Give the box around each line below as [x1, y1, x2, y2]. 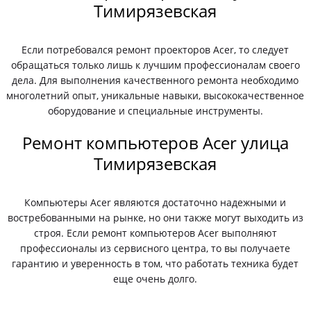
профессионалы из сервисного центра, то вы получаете [20, 242, 291, 255]
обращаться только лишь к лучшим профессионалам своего [10, 58, 300, 72]
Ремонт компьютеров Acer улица [22, 131, 289, 154]
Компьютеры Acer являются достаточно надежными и [24, 196, 287, 209]
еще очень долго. [113, 272, 198, 285]
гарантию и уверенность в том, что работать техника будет [12, 257, 299, 270]
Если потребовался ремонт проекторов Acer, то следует [22, 43, 289, 56]
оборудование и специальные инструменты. [47, 104, 263, 117]
